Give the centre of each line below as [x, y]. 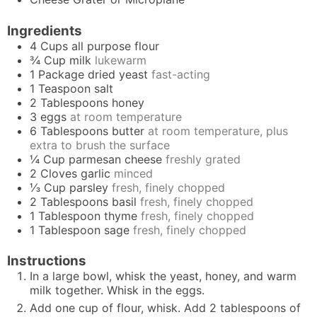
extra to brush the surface [100, 145]
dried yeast [118, 74]
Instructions [47, 261]
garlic [96, 173]
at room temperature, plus [218, 131]
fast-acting [181, 74]
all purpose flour [115, 46]
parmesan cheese [115, 159]
